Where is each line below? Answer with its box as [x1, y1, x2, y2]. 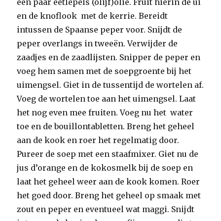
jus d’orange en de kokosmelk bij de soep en [17, 162, 193, 173]
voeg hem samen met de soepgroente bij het [17, 66, 192, 76]
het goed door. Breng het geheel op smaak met [17, 190, 201, 200]
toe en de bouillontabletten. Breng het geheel [17, 121, 195, 131]
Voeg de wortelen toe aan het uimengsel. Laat [17, 93, 196, 104]
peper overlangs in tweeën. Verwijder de [17, 38, 178, 48]
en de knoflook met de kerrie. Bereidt [17, 10, 168, 21]
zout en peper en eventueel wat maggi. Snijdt [17, 204, 195, 214]
